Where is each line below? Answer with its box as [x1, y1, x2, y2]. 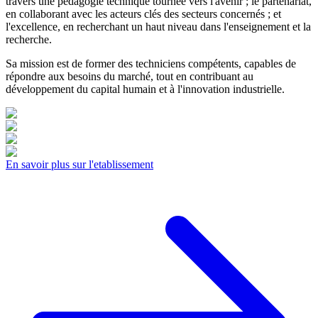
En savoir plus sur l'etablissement [6, 158, 153, 171]
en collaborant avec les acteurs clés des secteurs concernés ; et [6, 8, 281, 21]
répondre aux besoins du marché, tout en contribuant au [6, 70, 253, 83]
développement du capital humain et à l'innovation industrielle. [6, 83, 285, 96]
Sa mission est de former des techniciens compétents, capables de [6, 57, 296, 70]
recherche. [6, 33, 52, 46]
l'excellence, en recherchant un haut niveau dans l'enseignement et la [6, 21, 311, 33]
